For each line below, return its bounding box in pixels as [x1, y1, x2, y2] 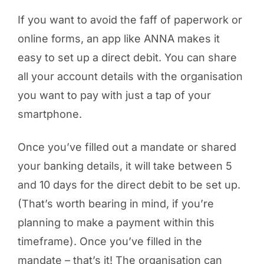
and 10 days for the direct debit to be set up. [17, 179, 240, 191]
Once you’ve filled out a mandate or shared [17, 141, 236, 153]
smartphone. [17, 108, 82, 120]
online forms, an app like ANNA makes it [17, 32, 220, 45]
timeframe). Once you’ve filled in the [17, 235, 202, 247]
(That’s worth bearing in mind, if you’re [17, 197, 214, 210]
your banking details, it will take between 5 [17, 160, 232, 172]
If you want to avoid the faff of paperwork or [17, 14, 242, 26]
